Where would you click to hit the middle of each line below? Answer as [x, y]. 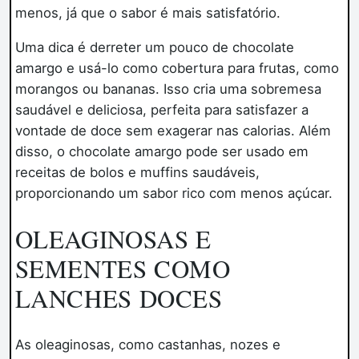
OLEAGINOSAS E [113, 238]
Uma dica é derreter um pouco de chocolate [154, 48]
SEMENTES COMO [123, 268]
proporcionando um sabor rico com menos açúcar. [173, 194]
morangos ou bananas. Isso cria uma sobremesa [168, 89]
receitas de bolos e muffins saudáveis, [137, 173]
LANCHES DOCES [119, 298]
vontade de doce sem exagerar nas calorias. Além [173, 131]
